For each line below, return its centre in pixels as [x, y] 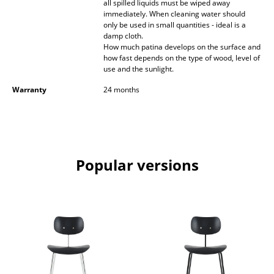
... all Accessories [65, 261]
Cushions [48, 188]
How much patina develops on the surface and [182, 47]
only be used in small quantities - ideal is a [175, 25]
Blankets [46, 163]
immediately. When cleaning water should [174, 14]
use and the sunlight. [139, 69]
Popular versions [137, 165]
